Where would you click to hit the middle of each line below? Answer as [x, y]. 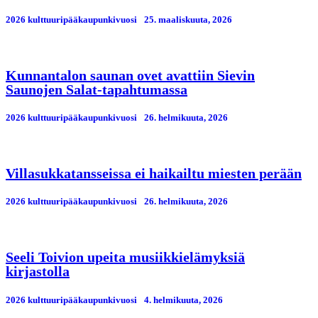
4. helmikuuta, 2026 [183, 300]
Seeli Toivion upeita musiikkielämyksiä [125, 257]
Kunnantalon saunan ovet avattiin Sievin [130, 75]
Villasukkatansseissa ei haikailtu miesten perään [154, 174]
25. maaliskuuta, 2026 [188, 19]
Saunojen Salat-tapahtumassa [97, 89]
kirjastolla [38, 272]
